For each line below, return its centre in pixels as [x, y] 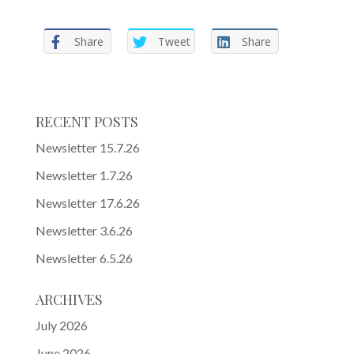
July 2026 [61, 325]
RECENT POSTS [87, 122]
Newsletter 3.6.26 [84, 230]
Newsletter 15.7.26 [87, 147]
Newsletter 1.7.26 [84, 175]
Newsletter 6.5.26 [84, 258]
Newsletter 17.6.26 [87, 203]
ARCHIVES [69, 299]
